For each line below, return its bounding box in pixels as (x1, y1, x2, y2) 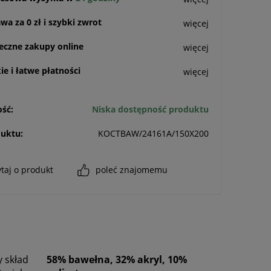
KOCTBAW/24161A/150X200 (98, 128, 209, 140)
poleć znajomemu (96, 164, 168, 176)
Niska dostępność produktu (92, 103, 209, 116)
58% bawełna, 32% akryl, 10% (47, 253, 187, 267)
